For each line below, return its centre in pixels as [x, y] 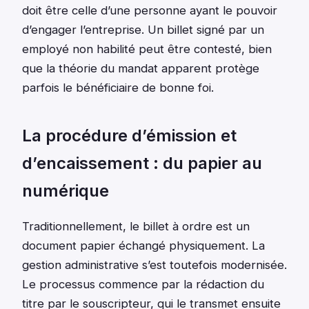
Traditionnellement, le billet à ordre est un [136, 227]
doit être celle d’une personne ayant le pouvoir [150, 11]
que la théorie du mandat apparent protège [141, 69]
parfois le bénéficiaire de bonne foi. [118, 88]
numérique [66, 191]
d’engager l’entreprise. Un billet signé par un [143, 30]
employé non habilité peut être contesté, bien [147, 49]
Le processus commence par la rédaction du [143, 285]
